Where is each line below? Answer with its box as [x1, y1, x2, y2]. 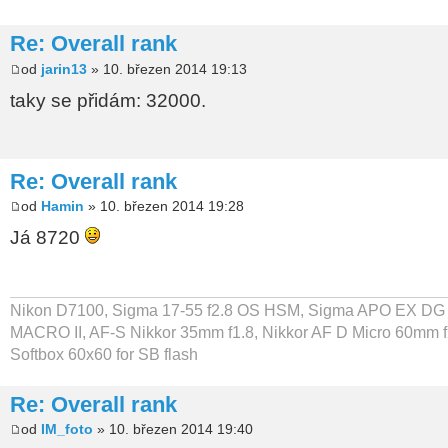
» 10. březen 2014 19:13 [87, 60, 247, 77]
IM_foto [41, 421, 93, 438]
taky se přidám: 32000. [10, 89, 206, 111]
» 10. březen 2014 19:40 [93, 421, 253, 438]
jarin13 [41, 60, 87, 77]
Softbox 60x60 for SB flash [10, 345, 198, 363]
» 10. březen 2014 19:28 [84, 198, 244, 215]
